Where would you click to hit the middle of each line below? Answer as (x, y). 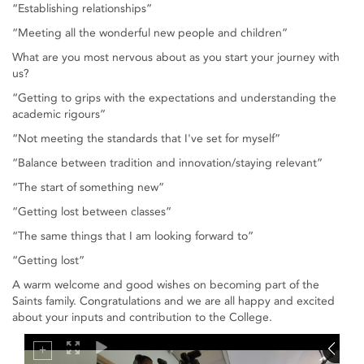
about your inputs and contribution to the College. (142, 318)
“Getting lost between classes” (92, 212)
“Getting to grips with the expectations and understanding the (174, 98)
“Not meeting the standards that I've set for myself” (146, 139)
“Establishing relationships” (82, 9)
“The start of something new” (88, 188)
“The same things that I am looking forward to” (133, 236)
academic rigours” (59, 115)
